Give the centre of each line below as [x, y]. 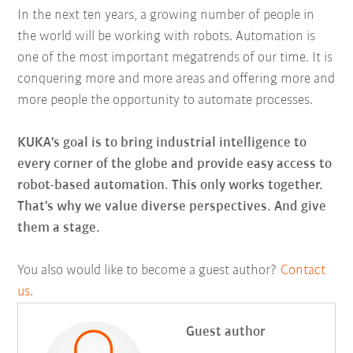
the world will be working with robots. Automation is [167, 36]
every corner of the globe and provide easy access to [175, 164]
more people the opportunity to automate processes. [165, 100]
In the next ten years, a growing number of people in [166, 15]
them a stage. [62, 228]
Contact [303, 270]
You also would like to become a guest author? [149, 270]
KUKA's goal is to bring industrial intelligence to [162, 143]
